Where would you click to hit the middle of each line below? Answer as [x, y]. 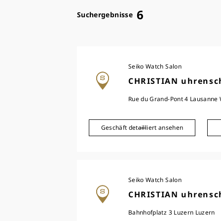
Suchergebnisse [105, 15]
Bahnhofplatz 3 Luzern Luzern [172, 212]
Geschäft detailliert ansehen [142, 128]
